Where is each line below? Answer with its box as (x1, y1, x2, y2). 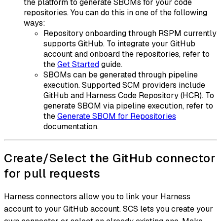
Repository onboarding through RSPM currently (43, 28, 217, 38)
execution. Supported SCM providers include (43, 79, 205, 90)
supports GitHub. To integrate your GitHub (43, 38, 195, 49)
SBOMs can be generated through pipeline (43, 69, 198, 80)
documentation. (43, 121, 99, 132)
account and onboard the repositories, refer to (43, 48, 210, 59)
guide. (99, 59, 122, 70)
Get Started (57, 59, 99, 70)
